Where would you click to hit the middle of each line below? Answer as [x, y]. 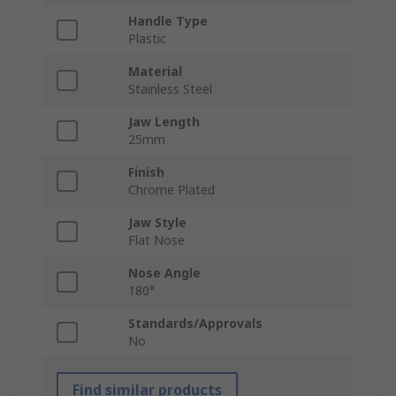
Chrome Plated [171, 190]
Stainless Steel [170, 89]
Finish [146, 172]
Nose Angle [164, 273]
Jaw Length [164, 122]
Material [155, 72]
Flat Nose [156, 240]
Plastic [147, 39]
